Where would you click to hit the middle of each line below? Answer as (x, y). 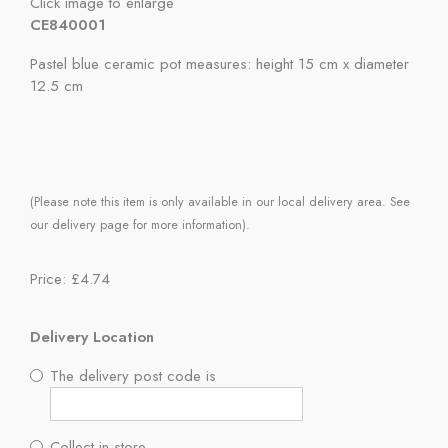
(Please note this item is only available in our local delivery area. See (220, 202)
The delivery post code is (133, 375)
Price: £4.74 (70, 278)
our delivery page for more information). (140, 225)
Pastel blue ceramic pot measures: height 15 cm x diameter (219, 63)
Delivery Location (92, 337)
